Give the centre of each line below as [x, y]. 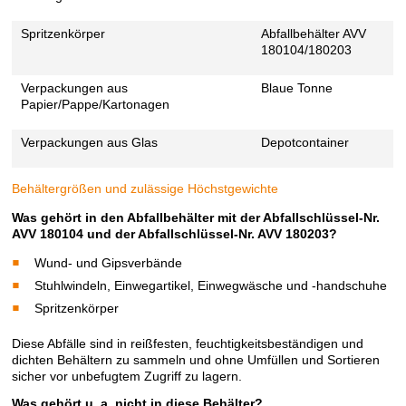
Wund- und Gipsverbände [108, 263]
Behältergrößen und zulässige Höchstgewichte [145, 189]
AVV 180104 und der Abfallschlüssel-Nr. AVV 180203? [175, 234]
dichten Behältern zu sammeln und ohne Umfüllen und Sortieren [196, 360]
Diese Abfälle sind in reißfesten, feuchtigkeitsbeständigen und [188, 344]
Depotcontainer [305, 143]
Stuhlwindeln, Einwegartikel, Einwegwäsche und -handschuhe [210, 286]
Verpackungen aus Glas [90, 143]
